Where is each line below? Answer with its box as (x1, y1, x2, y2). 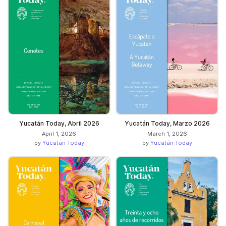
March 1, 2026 (147, 130, 187, 138)
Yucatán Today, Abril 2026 (19, 120, 99, 128)
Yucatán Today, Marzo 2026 (124, 120, 210, 128)
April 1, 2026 (42, 130, 76, 138)
